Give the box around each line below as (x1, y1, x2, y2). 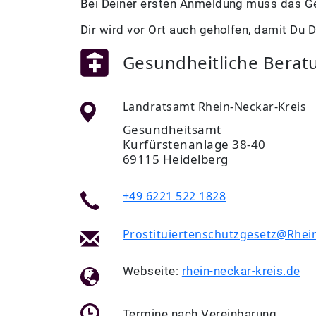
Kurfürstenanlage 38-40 (123, 136, 266, 152)
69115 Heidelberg (123, 151, 229, 167)
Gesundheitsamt (123, 121, 221, 138)
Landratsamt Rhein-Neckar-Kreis (123, 99, 307, 114)
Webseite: (123, 265, 179, 278)
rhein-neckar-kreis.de (181, 265, 300, 278)
